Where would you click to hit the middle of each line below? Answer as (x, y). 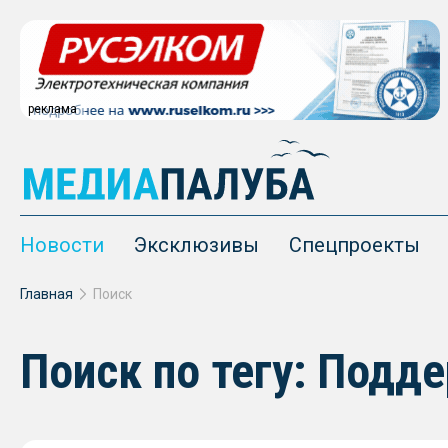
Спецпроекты (354, 245)
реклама (52, 109)
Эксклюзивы (196, 245)
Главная (46, 294)
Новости (62, 245)
